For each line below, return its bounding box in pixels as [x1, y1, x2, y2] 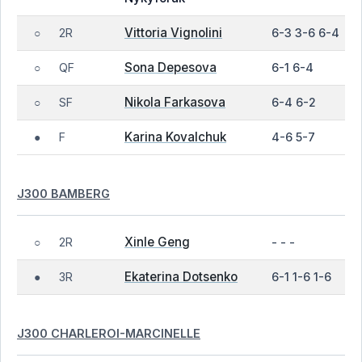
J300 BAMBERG [17, 186, 110, 200]
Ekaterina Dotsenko [124, 269, 238, 284]
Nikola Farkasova [124, 95, 225, 110]
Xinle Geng [124, 234, 190, 250]
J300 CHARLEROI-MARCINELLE [17, 326, 200, 340]
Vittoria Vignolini [124, 25, 222, 40]
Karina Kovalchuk [124, 129, 226, 145]
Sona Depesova [124, 60, 217, 75]
